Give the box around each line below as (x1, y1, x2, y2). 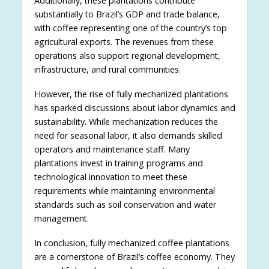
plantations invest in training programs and (34, 157, 203, 169)
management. (34, 212, 89, 224)
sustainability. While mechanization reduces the (34, 115, 218, 127)
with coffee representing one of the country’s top (34, 22, 227, 34)
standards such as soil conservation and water (34, 198, 216, 210)
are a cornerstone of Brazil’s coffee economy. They (34, 250, 235, 262)
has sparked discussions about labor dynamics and (34, 101, 235, 113)
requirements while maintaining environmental (34, 184, 215, 196)
